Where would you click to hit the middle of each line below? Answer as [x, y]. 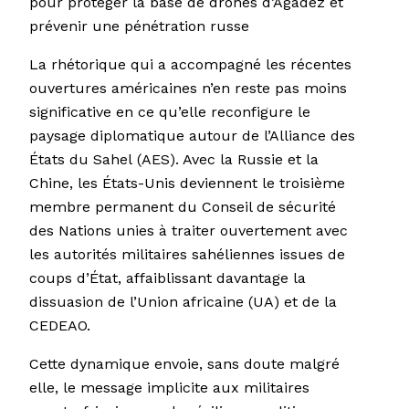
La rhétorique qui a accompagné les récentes [190, 65]
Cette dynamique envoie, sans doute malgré [184, 364]
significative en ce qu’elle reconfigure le [170, 112]
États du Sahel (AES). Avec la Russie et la [174, 160]
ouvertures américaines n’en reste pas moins [188, 89]
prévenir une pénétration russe [139, 26]
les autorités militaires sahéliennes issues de [187, 255]
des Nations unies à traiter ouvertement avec [189, 231]
